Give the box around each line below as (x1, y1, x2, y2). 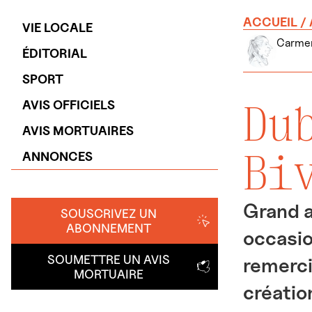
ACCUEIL (243, 15, 297, 29)
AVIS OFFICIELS (22, 97, 115, 112)
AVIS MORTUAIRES (22, 123, 134, 138)
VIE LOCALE (22, 20, 93, 35)
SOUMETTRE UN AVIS (47, 252, 170, 267)
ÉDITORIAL (22, 46, 87, 61)
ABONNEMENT (65, 221, 151, 235)
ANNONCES (22, 149, 93, 164)
